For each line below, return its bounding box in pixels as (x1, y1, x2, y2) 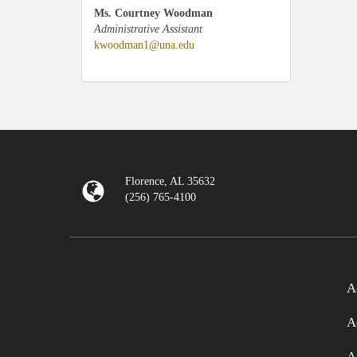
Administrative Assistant (94, 23, 202, 35)
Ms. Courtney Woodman (94, 7, 213, 19)
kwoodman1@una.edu (94, 39, 194, 51)
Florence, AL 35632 (125, 175, 215, 187)
